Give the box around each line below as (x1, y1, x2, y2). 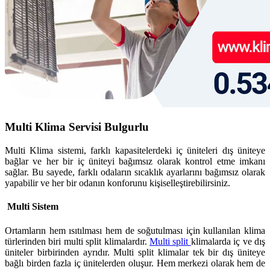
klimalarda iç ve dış (190, 236, 266, 246)
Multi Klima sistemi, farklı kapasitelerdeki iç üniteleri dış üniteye (5, 145, 265, 156)
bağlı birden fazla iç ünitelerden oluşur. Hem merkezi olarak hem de (5, 257, 265, 268)
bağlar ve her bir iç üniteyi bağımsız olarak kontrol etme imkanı (5, 156, 265, 167)
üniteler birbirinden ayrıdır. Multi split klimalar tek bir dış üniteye (5, 246, 265, 257)
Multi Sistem (5, 201, 58, 212)
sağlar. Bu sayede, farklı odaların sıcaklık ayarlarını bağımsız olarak (5, 167, 265, 178)
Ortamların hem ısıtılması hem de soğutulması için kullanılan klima (5, 225, 265, 236)
